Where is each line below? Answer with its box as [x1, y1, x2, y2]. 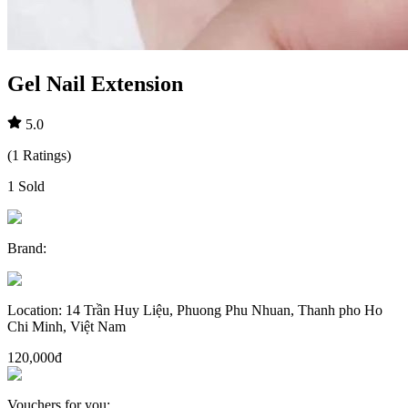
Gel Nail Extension [7, 71, 183, 96]
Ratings [23, 147, 66, 163]
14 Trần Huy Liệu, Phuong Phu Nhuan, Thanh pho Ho [66, 301, 382, 318]
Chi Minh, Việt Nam [7, 318, 126, 334]
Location [7, 301, 58, 318]
